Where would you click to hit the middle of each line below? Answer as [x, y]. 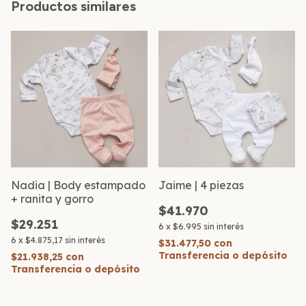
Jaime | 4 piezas [201, 185]
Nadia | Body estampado [78, 185]
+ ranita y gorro [52, 198]
